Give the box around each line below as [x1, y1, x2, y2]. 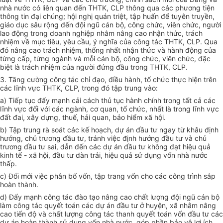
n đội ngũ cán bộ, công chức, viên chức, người [69, 20, 221, 29]
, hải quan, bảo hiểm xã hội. [77, 113, 166, 122]
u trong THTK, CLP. [124, 63, 188, 72]
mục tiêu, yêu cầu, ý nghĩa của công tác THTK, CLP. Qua [31, 37, 218, 46]
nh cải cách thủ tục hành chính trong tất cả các [62, 96, 216, 105]
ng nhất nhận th [96, 46, 147, 55]
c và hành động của [151, 46, 216, 55]
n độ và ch [22, 210, 56, 219]
